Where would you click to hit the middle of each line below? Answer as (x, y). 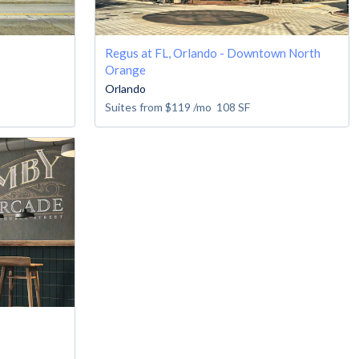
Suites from (135, 107)
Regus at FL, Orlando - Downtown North (213, 52)
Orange (125, 69)
